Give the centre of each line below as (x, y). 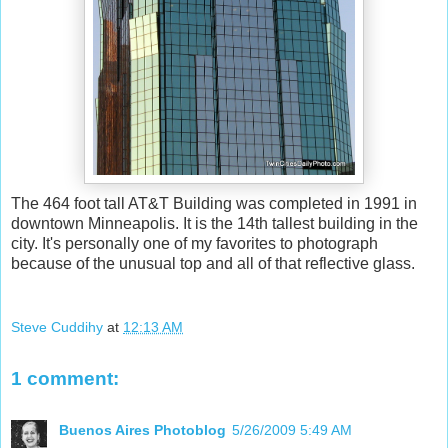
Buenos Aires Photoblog (142, 430)
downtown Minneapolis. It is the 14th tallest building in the (214, 224)
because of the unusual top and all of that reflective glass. (213, 264)
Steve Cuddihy (57, 326)
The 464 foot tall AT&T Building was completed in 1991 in (214, 204)
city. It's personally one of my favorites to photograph (194, 244)
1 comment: (65, 378)
